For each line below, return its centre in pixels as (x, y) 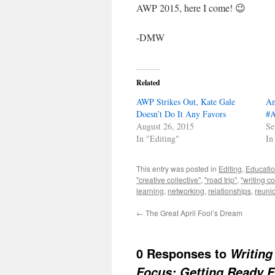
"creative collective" (168, 180)
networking (186, 191)
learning (150, 191)
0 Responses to (183, 253)
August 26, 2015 (165, 126)
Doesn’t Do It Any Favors (181, 114)
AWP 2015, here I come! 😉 (191, 8)
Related (148, 83)
